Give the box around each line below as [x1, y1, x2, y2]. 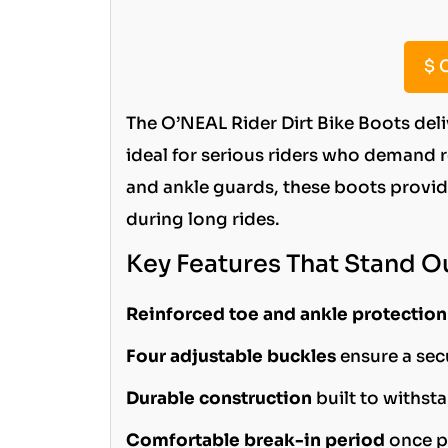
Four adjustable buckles [125, 345, 336, 367]
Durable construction [125, 387, 312, 409]
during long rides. [125, 208, 280, 230]
